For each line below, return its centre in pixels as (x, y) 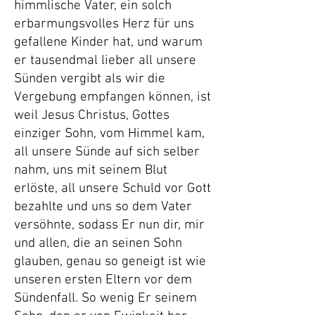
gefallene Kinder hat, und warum (108, 43)
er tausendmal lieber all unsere (105, 61)
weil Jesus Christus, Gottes (92, 116)
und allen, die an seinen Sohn (98, 244)
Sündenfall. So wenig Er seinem (105, 298)
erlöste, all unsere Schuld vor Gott (112, 189)
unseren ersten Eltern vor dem (103, 280)
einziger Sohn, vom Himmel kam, (109, 134)
